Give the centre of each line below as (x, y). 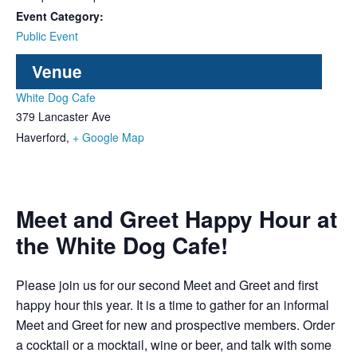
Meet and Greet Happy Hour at (177, 219)
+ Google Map (108, 137)
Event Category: (60, 16)
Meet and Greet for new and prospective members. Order (175, 325)
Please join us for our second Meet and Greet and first (167, 285)
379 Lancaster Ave (63, 117)
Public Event (47, 36)
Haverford (41, 137)
